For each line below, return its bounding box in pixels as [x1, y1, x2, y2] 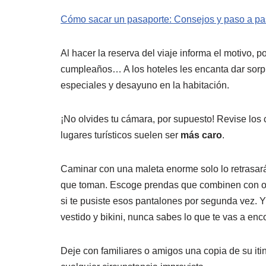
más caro [180, 130, 222, 141]
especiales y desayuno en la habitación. [61, 80, 229, 91]
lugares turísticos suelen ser [61, 130, 180, 141]
